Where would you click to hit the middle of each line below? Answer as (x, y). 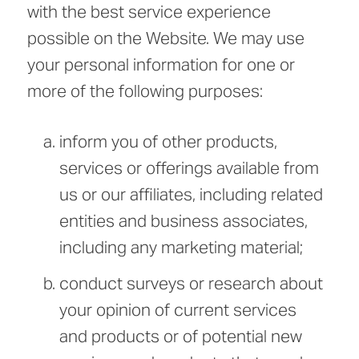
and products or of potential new (181, 337)
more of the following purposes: (145, 91)
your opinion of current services (178, 310)
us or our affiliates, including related (191, 195)
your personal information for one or (161, 65)
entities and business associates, (184, 221)
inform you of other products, (168, 142)
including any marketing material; (181, 248)
